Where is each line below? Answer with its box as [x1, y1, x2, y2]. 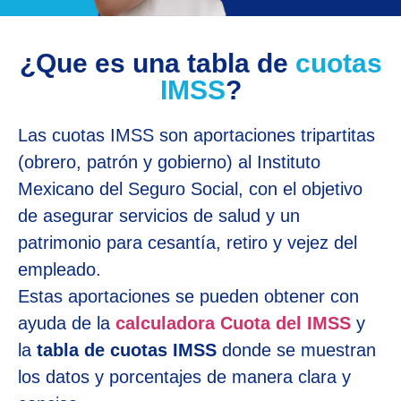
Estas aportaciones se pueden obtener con [18, 286, 359, 306]
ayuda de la [18, 312, 115, 333]
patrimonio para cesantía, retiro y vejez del [18, 232, 357, 252]
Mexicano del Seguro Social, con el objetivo [18, 178, 363, 199]
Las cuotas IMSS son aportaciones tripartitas [18, 124, 375, 145]
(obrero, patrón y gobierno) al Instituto [18, 151, 320, 172]
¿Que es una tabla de [19, 47, 295, 78]
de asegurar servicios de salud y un [18, 205, 300, 226]
